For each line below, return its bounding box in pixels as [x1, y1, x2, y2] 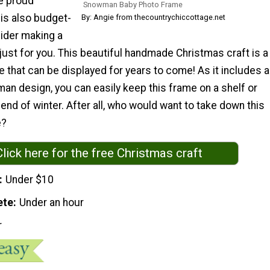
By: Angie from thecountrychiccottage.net [81, 12, 225, 22]
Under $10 [5, 174, 54, 186]
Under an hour [19, 196, 84, 209]
